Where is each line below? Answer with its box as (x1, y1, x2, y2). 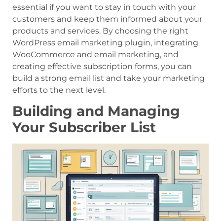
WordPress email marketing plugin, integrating (12, 37, 198, 47)
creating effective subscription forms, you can (12, 61, 192, 71)
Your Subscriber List (12, 119, 156, 136)
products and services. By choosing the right (12, 26, 188, 36)
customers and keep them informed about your (12, 14, 202, 24)
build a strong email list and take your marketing (12, 73, 205, 83)
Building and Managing (12, 103, 180, 120)
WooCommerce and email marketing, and (12, 49, 179, 59)
